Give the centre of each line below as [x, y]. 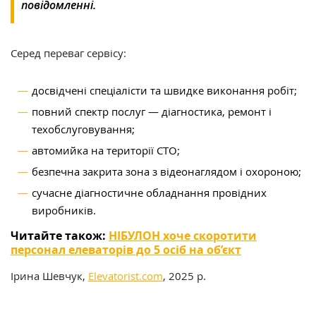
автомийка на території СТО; [106, 151]
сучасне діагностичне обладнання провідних [149, 193]
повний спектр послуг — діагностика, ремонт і [152, 112]
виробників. [64, 211]
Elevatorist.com [126, 276]
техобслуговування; [83, 129]
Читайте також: [60, 236]
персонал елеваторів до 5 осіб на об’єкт [126, 250]
